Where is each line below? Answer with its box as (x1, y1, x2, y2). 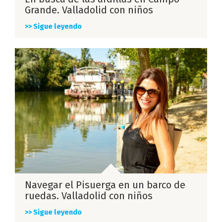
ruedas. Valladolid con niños (25, 189, 153, 202)
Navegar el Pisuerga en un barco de (25, 178, 185, 191)
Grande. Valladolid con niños (25, 3, 153, 16)
